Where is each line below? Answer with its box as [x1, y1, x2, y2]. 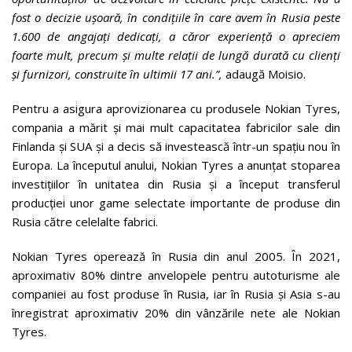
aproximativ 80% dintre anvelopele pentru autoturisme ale [12, 266, 340, 283]
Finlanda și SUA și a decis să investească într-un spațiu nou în [12, 137, 340, 154]
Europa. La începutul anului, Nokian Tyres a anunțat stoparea [12, 156, 340, 173]
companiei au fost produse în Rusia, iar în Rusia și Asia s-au [12, 285, 340, 302]
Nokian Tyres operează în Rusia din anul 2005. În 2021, [12, 247, 340, 264]
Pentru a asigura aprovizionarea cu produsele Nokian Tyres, [12, 100, 340, 116]
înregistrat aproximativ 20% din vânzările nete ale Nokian [12, 304, 340, 321]
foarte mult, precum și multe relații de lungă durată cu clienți [12, 46, 340, 63]
